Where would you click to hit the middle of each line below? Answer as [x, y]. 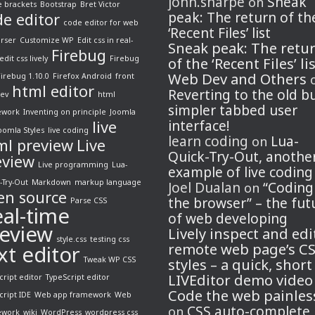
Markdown [51, 182]
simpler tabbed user [233, 110]
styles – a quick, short [240, 264]
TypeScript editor [78, 277]
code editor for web [101, 22]
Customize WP [47, 40]
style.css [71, 239]
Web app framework [73, 294]
